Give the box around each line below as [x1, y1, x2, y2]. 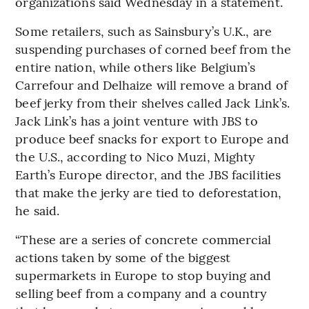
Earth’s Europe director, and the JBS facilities [15, 165, 281, 183]
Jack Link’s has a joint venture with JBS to [15, 111, 258, 129]
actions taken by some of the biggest [15, 248, 230, 266]
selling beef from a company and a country [15, 283, 268, 301]
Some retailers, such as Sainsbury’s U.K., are [15, 21, 272, 39]
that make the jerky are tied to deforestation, [15, 183, 281, 201]
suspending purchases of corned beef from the [15, 39, 291, 57]
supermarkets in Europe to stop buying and [15, 266, 272, 283]
